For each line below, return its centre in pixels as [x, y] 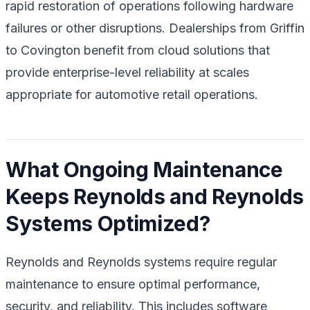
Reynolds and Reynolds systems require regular [141, 262]
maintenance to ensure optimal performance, [133, 284]
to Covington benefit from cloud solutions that [138, 50]
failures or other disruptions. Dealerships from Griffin [155, 28]
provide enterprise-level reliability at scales [127, 72]
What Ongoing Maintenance [144, 169]
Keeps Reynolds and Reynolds [155, 196]
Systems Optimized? [108, 223]
